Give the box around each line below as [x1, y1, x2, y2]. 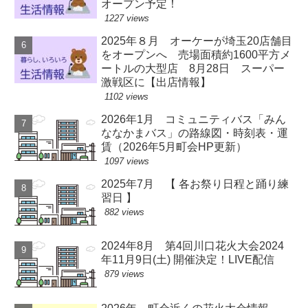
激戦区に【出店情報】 [101, 76, 212, 89]
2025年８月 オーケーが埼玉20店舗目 [101, 35, 293, 47]
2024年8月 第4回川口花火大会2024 [101, 240, 285, 252]
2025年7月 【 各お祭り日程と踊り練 [101, 178, 289, 190]
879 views [104, 269, 145, 280]
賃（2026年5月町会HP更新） [101, 141, 247, 153]
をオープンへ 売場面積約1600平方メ [101, 49, 291, 61]
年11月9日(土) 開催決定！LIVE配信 [101, 254, 275, 266]
